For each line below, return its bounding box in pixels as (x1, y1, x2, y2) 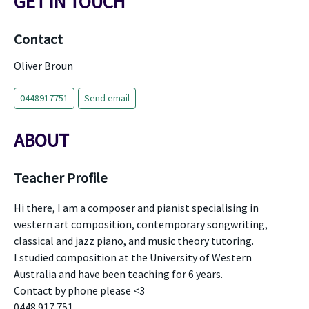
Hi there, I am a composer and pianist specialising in (14, 201, 259, 215)
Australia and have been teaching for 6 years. (14, 267, 223, 281)
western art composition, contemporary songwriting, (14, 217, 268, 231)
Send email (84, 92, 130, 104)
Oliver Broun (14, 59, 73, 72)
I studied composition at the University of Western (14, 250, 252, 264)
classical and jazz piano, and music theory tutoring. (14, 234, 254, 248)
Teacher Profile (14, 169, 108, 187)
